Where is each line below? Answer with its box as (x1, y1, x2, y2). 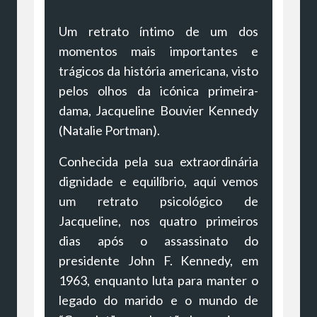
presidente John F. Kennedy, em (59, 252, 258, 268)
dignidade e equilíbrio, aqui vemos (59, 173, 258, 189)
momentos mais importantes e (59, 42, 258, 59)
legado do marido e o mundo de (59, 292, 258, 308)
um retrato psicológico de (59, 192, 258, 209)
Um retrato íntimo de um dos (59, 23, 258, 39)
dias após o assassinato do (59, 232, 258, 248)
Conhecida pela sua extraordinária (59, 153, 258, 169)
